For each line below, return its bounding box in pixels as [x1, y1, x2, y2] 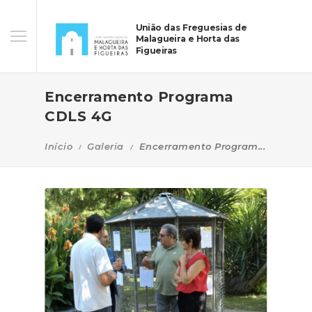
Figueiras [135, 45, 177, 56]
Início [45, 140, 72, 152]
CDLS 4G [45, 107, 113, 125]
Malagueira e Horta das [135, 34, 240, 45]
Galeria [87, 140, 124, 152]
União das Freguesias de [135, 22, 247, 33]
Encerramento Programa [45, 88, 234, 105]
